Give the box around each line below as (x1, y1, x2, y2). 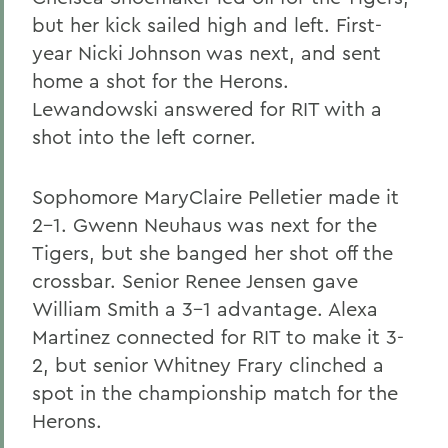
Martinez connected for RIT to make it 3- (32, 324, 404, 349)
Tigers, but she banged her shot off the (32, 240, 393, 265)
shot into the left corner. (32, 124, 256, 149)
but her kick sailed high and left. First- (32, 12, 382, 37)
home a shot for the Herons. (32, 68, 289, 93)
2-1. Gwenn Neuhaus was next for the (32, 212, 377, 237)
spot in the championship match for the (32, 380, 398, 405)
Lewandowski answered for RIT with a (32, 96, 382, 121)
